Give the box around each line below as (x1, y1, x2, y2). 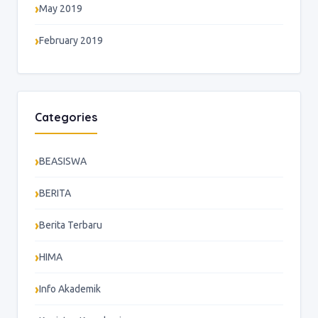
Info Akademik (39, 283, 101, 295)
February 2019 (39, 35, 103, 47)
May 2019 (39, 3, 82, 15)
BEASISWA (39, 155, 87, 168)
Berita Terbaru (39, 219, 102, 231)
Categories (35, 110, 97, 125)
